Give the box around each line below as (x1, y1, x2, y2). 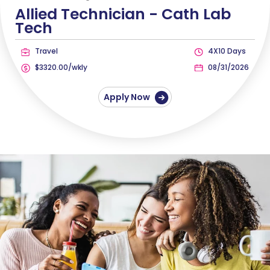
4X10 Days (206, 46, 246, 57)
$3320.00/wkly (33, 62, 87, 73)
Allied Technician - (15, 4, 162, 25)
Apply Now (104, 91, 152, 104)
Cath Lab (162, 4, 231, 25)
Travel (33, 46, 58, 57)
